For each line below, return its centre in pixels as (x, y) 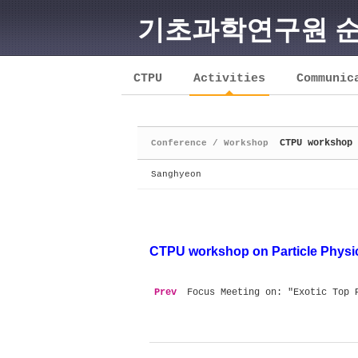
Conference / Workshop (210, 143)
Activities (229, 79)
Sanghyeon (176, 174)
